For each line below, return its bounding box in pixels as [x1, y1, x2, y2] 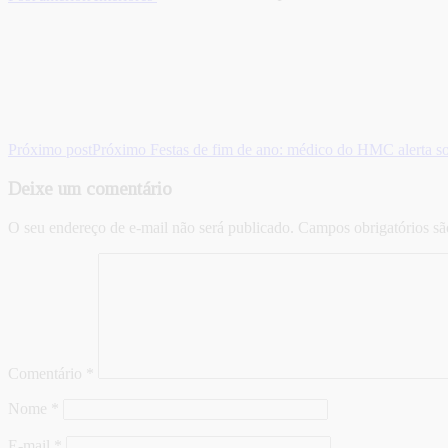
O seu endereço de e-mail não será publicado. [8, 218, 294, 236]
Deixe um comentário [8, 177, 172, 199]
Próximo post [8, 141, 92, 159]
